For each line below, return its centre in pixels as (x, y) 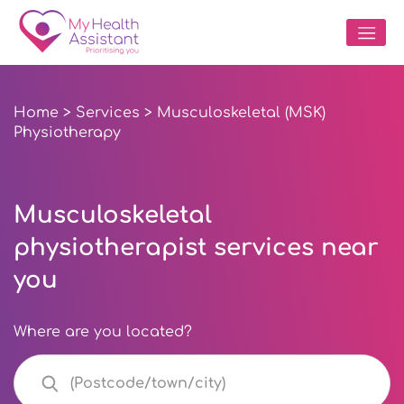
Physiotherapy (67, 133)
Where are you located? (103, 332)
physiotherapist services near (196, 248)
